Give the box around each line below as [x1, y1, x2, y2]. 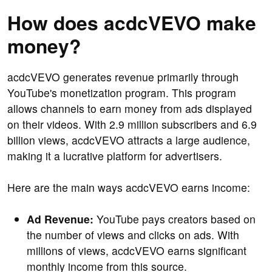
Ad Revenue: [27, 211, 93, 227]
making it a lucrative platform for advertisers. [7, 148, 222, 164]
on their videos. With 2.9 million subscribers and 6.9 [7, 117, 257, 132]
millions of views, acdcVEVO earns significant [27, 243, 246, 259]
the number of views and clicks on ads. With [27, 227, 239, 243]
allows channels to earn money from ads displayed [7, 101, 252, 117]
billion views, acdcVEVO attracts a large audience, [7, 132, 250, 148]
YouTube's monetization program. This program [7, 85, 236, 101]
